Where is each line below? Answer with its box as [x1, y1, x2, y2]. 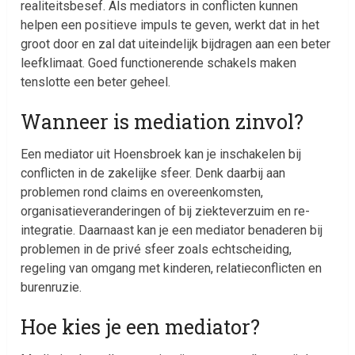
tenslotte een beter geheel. [21, 74, 171, 90]
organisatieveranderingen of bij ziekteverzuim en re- [21, 203, 311, 219]
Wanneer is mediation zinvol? [21, 108, 304, 135]
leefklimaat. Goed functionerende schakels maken [21, 55, 297, 71]
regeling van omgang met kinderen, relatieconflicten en [21, 260, 323, 276]
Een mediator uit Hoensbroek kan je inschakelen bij [21, 146, 302, 162]
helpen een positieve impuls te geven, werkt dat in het [21, 17, 320, 32]
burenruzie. [21, 279, 82, 295]
